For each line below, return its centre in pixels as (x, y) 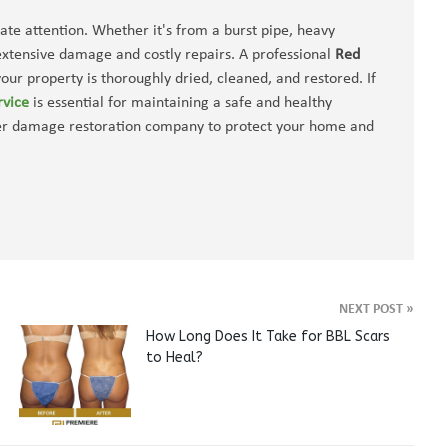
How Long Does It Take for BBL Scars (267, 336)
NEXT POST (372, 309)
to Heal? (174, 357)
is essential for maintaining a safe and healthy (180, 103)
